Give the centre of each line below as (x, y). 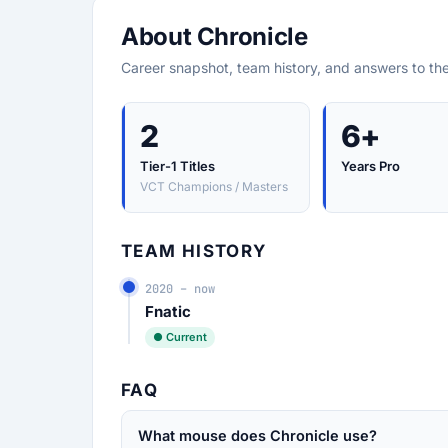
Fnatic (168, 311)
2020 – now (180, 289)
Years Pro (370, 166)
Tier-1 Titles (177, 166)
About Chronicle (214, 36)
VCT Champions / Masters (214, 186)
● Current (180, 337)
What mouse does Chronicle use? (257, 435)
